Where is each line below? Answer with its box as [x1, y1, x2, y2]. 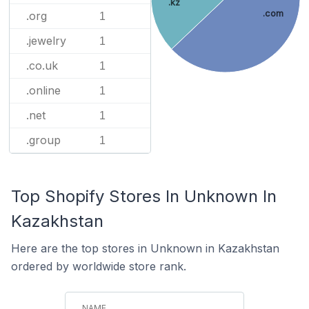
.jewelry [26, 34, 66, 48]
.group [26, 133, 61, 147]
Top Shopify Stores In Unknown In [11, 186, 277, 206]
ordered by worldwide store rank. [11, 259, 186, 273]
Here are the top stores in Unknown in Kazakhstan [11, 241, 279, 255]
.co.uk [26, 59, 58, 72]
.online [26, 83, 61, 97]
